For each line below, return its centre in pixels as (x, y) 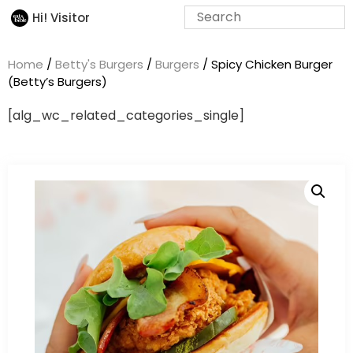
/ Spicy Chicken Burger (266, 64)
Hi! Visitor (61, 17)
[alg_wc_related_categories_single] (126, 115)
